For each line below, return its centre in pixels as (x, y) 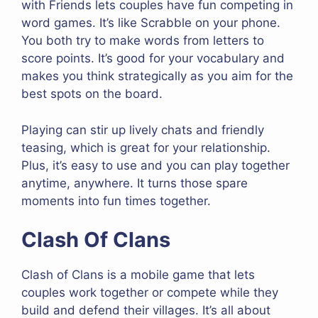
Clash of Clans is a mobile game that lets (138, 275)
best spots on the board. (92, 94)
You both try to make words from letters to (143, 41)
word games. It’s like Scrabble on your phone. (151, 23)
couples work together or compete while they (150, 293)
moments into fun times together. (116, 201)
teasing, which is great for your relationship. (146, 147)
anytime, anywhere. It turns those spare (135, 183)
